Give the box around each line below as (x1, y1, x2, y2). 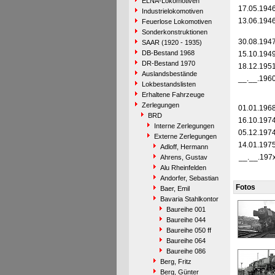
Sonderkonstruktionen (141, 28, 207, 36)
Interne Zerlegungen (153, 122, 214, 130)
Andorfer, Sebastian (160, 174, 219, 182)
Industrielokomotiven (141, 7, 203, 15)
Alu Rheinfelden (160, 164, 206, 171)
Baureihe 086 (166, 247, 206, 255)
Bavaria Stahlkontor (160, 195, 219, 203)
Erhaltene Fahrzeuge (141, 91, 204, 98)
